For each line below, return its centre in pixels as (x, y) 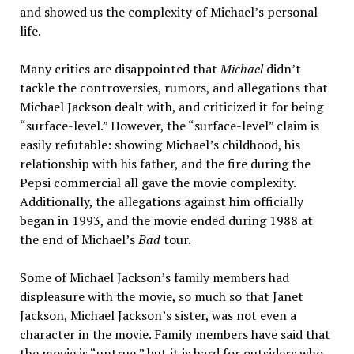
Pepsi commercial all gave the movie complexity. (157, 183)
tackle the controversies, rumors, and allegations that (173, 88)
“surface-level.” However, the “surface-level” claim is (169, 126)
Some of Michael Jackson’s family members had (154, 277)
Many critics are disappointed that (120, 69)
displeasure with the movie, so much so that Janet (161, 296)
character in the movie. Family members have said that (175, 334)
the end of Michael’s (79, 239)
